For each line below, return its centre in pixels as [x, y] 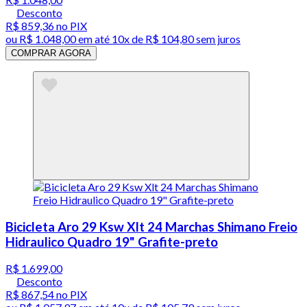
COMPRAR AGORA [51, 53]
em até [94, 38]
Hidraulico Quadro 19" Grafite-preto [112, 242]
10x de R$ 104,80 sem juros [176, 38]
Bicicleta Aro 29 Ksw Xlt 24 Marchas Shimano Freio [151, 226]
